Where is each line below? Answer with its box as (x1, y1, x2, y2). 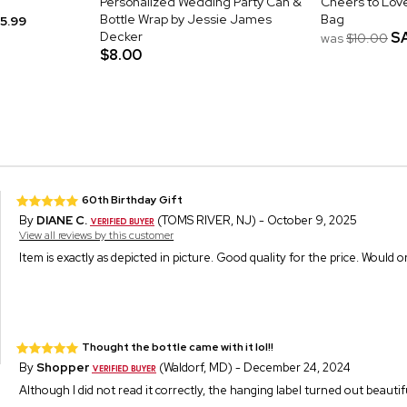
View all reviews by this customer (19, 227, 174, 243)
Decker (100, 27, 143, 45)
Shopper (36, 359, 90, 375)
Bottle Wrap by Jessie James (100, 10, 272, 27)
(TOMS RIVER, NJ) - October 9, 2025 (154, 212, 358, 228)
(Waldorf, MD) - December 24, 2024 (156, 359, 352, 375)
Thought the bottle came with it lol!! (82, 339, 274, 354)
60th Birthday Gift (82, 192, 184, 207)
